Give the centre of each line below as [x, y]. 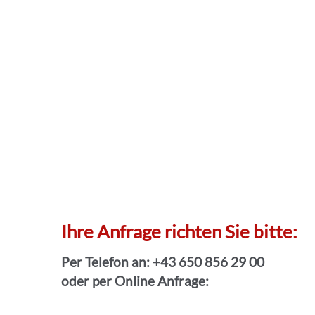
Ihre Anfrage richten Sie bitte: [179, 231]
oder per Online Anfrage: [135, 281]
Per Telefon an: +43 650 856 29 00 [163, 262]
